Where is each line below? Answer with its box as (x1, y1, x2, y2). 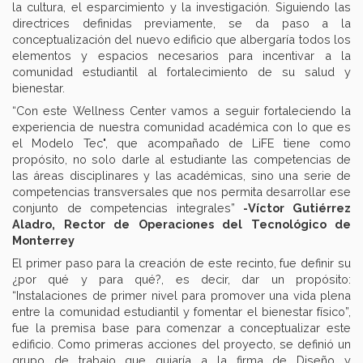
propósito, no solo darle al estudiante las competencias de (12, 152, 351, 166)
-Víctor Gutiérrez (243, 200, 352, 215)
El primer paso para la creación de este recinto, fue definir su (12, 255, 351, 270)
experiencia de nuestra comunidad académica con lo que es (12, 119, 351, 134)
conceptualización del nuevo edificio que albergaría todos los (12, 32, 351, 46)
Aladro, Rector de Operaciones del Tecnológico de (12, 216, 351, 231)
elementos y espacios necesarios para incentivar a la (12, 48, 351, 62)
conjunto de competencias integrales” (12, 200, 244, 215)
